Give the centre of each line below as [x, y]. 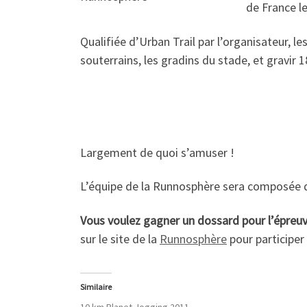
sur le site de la [120, 238]
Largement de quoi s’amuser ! [157, 152]
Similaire [96, 286]
